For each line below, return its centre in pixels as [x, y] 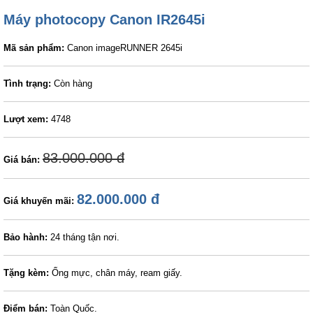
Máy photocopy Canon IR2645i [104, 20]
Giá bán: [22, 160]
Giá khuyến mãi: [39, 201]
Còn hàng [72, 83]
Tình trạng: [27, 83]
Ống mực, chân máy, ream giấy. [116, 273]
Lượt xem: [26, 119]
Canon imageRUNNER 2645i [123, 48]
